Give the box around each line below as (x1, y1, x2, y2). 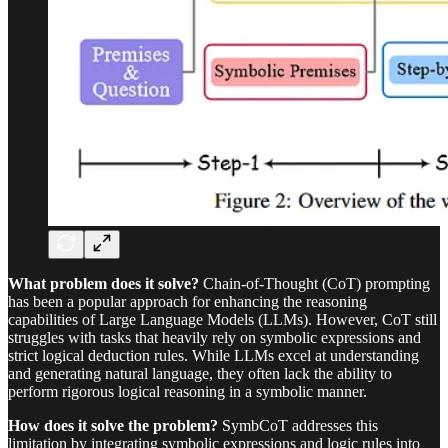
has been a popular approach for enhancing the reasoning (8, 293, 367, 311)
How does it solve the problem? (8, 417, 218, 435)
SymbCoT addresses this (218, 417, 378, 435)
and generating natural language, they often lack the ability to (8, 365, 392, 383)
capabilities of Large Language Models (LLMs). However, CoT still (8, 311, 437, 329)
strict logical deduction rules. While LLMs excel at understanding (8, 347, 419, 365)
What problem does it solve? (8, 275, 199, 293)
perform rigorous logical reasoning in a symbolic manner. (8, 383, 367, 401)
